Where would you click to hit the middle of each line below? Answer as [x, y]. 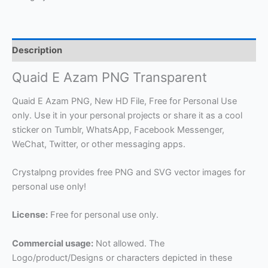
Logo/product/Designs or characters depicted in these [122, 258]
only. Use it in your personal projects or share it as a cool [127, 115]
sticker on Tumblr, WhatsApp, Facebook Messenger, [118, 130]
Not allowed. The [129, 243]
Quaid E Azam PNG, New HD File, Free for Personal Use [124, 101]
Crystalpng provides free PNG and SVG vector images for [129, 173]
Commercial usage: [53, 243]
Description [37, 50]
